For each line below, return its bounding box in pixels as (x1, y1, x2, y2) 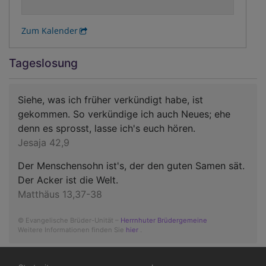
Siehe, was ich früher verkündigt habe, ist (18, 94, 203, 106)
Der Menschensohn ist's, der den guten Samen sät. (18, 160, 245, 172)
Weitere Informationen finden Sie (18, 226, 126, 235)
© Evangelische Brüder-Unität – (18, 216, 121, 225)
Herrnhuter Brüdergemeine (121, 216, 207, 225)
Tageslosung (9, 56, 78, 71)
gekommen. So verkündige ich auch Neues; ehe (18, 108, 230, 121)
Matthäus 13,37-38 (18, 188, 102, 201)
